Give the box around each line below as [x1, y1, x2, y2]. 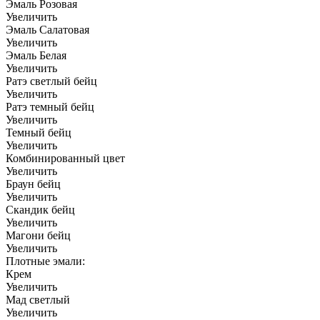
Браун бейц [6, 178, 61, 191]
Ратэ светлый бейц [6, 75, 97, 88]
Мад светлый [6, 294, 70, 306]
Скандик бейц [6, 204, 75, 216]
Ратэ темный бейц [6, 101, 94, 114]
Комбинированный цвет [6, 152, 125, 165]
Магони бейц [6, 229, 71, 242]
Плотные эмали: [6, 255, 85, 268]
